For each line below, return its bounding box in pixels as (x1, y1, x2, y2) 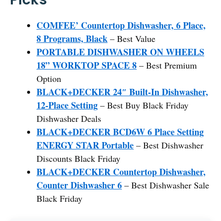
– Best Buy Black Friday (98, 99, 188, 111)
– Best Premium (137, 59, 197, 71)
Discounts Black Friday (37, 152, 120, 164)
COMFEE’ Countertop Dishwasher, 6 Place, (37, 18, 206, 32)
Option (37, 72, 61, 84)
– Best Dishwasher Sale (122, 179, 209, 191)
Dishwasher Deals (37, 112, 101, 124)
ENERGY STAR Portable (37, 138, 134, 151)
